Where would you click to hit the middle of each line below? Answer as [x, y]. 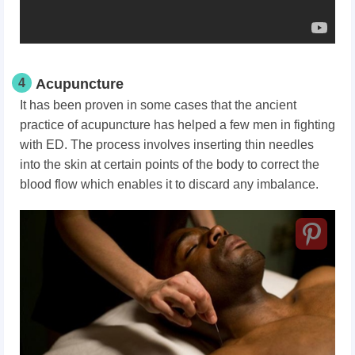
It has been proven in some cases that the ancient [158, 105]
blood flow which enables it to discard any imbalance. [169, 185]
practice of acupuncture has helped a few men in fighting [177, 125]
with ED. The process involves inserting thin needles [167, 145]
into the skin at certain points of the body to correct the [170, 165]
